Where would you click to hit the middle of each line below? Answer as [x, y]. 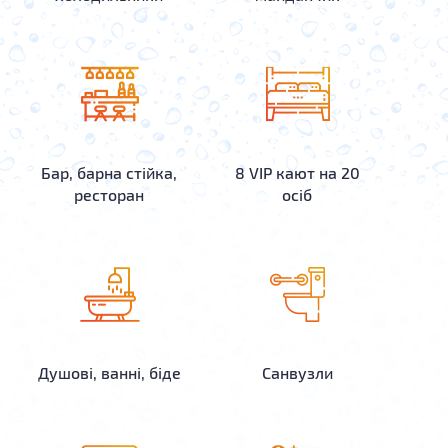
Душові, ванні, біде [109, 372]
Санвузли [297, 372]
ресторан [109, 194]
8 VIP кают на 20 [297, 172]
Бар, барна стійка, [109, 172]
